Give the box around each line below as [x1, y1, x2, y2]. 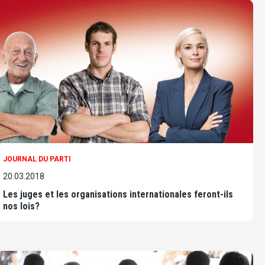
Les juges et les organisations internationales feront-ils [3, 189, 233, 201]
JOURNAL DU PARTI [3, 155, 71, 164]
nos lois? [3, 201, 40, 212]
